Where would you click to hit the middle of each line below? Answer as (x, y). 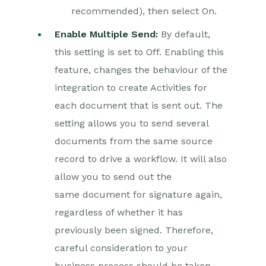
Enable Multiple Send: (106, 34)
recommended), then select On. (144, 11)
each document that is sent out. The (139, 105)
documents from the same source (134, 141)
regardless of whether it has (119, 212)
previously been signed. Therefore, (134, 230)
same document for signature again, (138, 194)
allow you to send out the (113, 177)
